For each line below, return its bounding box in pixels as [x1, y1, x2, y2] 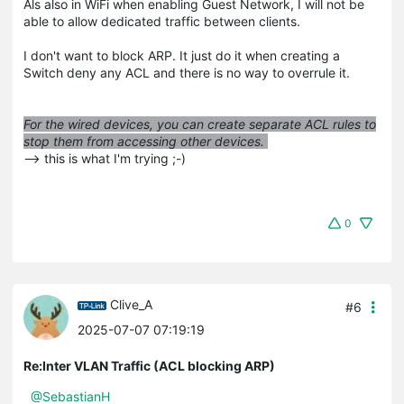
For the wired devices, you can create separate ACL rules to [23, 115, 376, 132]
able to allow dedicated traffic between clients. [23, 13, 300, 29]
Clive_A [110, 297, 152, 313]
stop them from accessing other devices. [23, 133, 268, 149]
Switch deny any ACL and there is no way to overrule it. [23, 64, 350, 80]
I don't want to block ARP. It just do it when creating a [23, 47, 340, 63]
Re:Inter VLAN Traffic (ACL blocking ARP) [23, 357, 275, 373]
